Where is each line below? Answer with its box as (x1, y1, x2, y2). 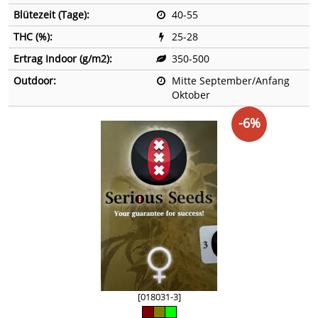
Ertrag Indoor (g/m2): (13, 52, 112, 66)
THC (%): (13, 30, 53, 44)
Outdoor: (13, 74, 56, 88)
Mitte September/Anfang (172, 74, 290, 88)
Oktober (172, 88, 210, 102)
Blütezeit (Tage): (13, 8, 89, 22)
